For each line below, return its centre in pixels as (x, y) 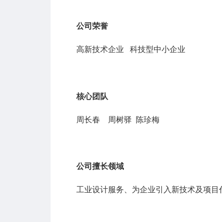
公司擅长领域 (100, 166)
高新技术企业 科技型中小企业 (131, 50)
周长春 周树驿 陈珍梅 (118, 119)
